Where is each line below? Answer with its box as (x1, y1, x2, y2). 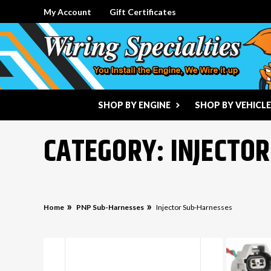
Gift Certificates (109, 7, 176, 17)
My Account (44, 7, 91, 17)
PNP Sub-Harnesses (76, 203, 144, 212)
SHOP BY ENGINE (97, 100, 171, 110)
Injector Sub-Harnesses (156, 203, 232, 212)
